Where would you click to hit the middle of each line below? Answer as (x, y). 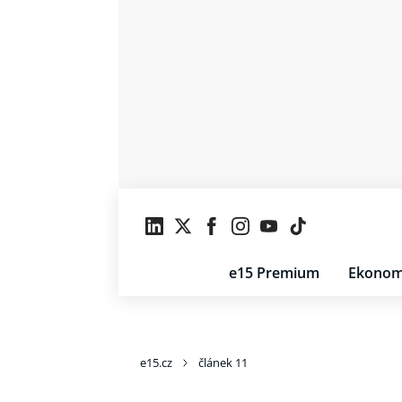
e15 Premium (274, 273)
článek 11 (223, 363)
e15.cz (156, 363)
